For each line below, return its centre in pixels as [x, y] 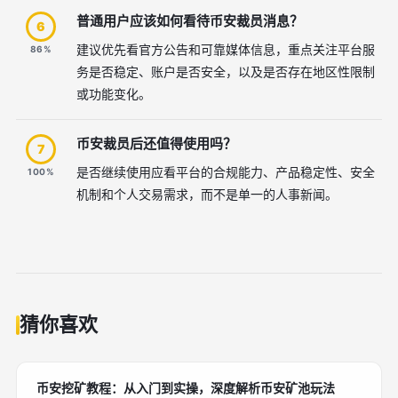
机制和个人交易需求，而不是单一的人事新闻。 [207, 194]
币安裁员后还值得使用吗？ [156, 143]
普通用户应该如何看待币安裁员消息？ [190, 21]
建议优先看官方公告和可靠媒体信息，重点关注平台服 [226, 49]
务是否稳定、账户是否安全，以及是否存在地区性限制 [226, 72]
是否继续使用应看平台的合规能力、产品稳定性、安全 [226, 172]
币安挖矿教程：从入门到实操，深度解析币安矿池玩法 [186, 388]
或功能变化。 [114, 94]
